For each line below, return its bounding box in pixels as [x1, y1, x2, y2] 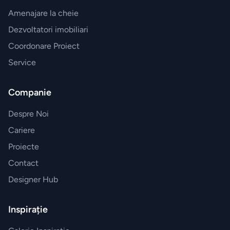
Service [8, 57, 36, 68]
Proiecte [8, 142, 39, 152]
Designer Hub [8, 175, 58, 185]
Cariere [8, 125, 35, 136]
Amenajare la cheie [8, 8, 79, 18]
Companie [8, 87, 51, 99]
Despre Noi [8, 109, 49, 119]
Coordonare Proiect [8, 41, 80, 51]
